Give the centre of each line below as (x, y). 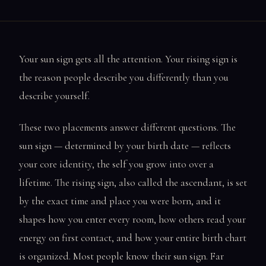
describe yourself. (54, 96)
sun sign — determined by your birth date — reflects (125, 146)
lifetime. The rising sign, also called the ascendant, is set (133, 183)
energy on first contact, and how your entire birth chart (133, 238)
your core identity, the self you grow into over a (116, 164)
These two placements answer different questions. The (127, 128)
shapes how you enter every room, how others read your (132, 220)
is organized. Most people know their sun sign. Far (121, 256)
